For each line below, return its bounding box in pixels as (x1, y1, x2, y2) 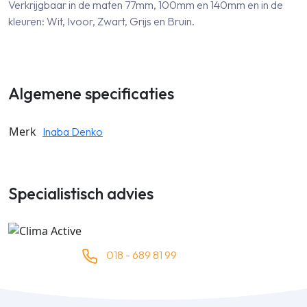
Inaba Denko (42, 124, 103, 138)
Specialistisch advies (8, 183, 153, 204)
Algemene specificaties (8, 83, 174, 103)
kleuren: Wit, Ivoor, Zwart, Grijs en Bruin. (8, 14, 195, 28)
